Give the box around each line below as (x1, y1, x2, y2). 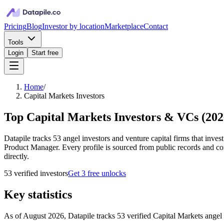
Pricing (4, 22, 26, 30)
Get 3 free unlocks (68, 168, 126, 177)
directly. (4, 151, 29, 160)
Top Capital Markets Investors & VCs (4, 110, 198, 123)
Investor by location (42, 22, 104, 30)
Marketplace (104, 22, 143, 30)
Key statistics (4, 187, 72, 201)
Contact (143, 22, 168, 30)
